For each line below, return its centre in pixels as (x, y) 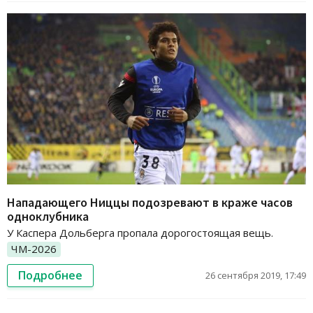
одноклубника (48, 216)
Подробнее (50, 275)
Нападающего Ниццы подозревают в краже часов (150, 202)
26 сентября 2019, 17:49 (256, 275)
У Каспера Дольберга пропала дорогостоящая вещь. (140, 232)
